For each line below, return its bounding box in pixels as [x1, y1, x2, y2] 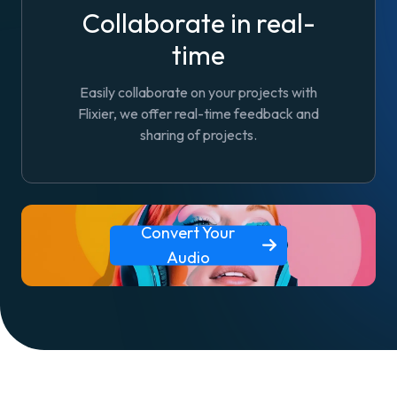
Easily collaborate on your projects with [80, 82, 317, 101]
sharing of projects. [140, 125, 257, 144]
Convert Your [141, 222, 236, 243]
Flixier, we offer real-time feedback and [78, 104, 319, 122]
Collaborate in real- [82, 5, 315, 40]
